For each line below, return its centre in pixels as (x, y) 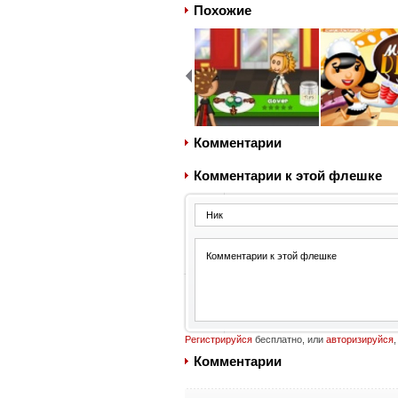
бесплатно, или (289, 339)
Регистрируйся (218, 339)
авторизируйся (359, 339)
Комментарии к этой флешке (287, 175)
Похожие (222, 10)
